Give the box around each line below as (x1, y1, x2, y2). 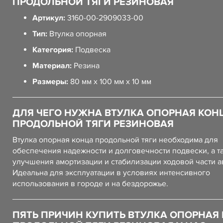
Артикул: (32, 13, 65, 23)
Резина (72, 61, 100, 71)
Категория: (32, 45, 73, 55)
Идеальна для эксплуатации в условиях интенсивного (12, 168, 210, 178)
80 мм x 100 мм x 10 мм (68, 77, 151, 87)
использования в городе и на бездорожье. (12, 179, 168, 189)
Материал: (32, 61, 72, 71)
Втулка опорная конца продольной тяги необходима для (12, 135, 218, 145)
